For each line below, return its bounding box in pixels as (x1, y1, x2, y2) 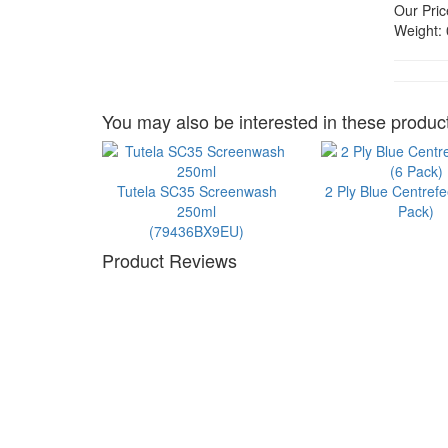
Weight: (394, 20, 443, 40)
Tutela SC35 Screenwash (116, 181, 277, 201)
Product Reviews (102, 247, 237, 273)
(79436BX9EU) (149, 221, 245, 241)
